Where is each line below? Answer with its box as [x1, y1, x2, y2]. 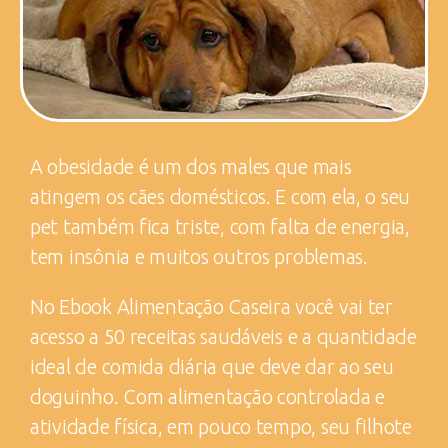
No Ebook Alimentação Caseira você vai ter [30, 294, 393, 318]
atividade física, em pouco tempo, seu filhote [30, 414, 412, 438]
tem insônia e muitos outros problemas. [30, 244, 368, 268]
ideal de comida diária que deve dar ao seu [30, 354, 394, 378]
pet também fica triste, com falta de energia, [30, 214, 410, 238]
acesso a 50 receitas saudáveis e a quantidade [30, 324, 417, 348]
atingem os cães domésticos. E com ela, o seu [30, 184, 411, 208]
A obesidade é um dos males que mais [30, 154, 352, 178]
